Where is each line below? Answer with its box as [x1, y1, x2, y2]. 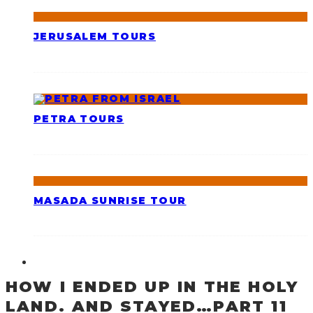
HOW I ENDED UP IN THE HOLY [6, 277, 299, 296]
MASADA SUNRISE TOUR [34, 194, 187, 207]
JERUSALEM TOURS [34, 30, 156, 43]
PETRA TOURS [34, 112, 124, 126]
